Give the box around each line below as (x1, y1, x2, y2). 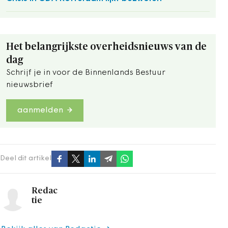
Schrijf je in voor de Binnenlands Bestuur (6, 69, 165, 77)
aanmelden (17, 106, 63, 115)
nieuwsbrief (6, 81, 53, 89)
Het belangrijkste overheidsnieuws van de (6, 42, 207, 52)
